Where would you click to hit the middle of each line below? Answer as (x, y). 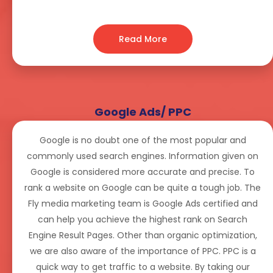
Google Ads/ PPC (143, 112)
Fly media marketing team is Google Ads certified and (143, 204)
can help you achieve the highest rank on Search (143, 220)
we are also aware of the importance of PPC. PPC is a (143, 251)
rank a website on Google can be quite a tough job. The (143, 188)
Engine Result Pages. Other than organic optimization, (143, 236)
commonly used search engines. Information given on (143, 156)
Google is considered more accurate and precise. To (143, 172)
